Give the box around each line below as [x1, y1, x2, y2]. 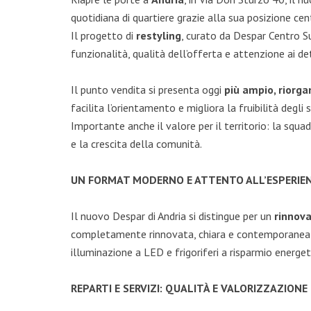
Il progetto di [71, 28, 136, 42]
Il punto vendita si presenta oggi [71, 83, 224, 96]
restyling [136, 28, 181, 42]
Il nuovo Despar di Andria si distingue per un [71, 209, 274, 223]
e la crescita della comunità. [71, 137, 202, 151]
